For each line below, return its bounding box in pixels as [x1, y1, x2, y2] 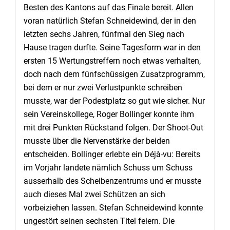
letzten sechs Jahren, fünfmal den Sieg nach [24, 29, 184, 39]
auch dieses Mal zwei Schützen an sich [24, 189, 165, 199]
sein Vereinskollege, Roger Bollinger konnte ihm [24, 109, 194, 119]
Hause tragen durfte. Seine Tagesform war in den [24, 42, 201, 52]
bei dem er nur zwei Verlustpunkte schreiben [24, 82, 182, 92]
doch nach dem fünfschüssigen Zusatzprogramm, [24, 69, 205, 79]
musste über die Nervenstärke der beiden [24, 136, 170, 146]
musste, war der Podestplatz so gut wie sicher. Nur [24, 95, 205, 106]
